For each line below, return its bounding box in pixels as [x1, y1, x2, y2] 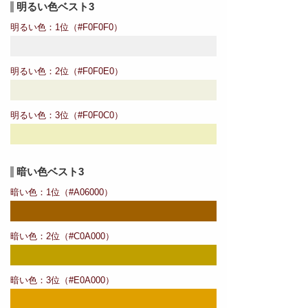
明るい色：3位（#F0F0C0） [10, 110, 123, 121]
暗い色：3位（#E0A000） [10, 275, 114, 286]
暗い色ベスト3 [16, 166, 84, 178]
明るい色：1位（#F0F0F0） [10, 22, 122, 33]
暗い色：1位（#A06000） [10, 187, 113, 198]
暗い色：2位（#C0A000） [10, 231, 114, 242]
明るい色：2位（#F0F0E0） [10, 66, 123, 77]
